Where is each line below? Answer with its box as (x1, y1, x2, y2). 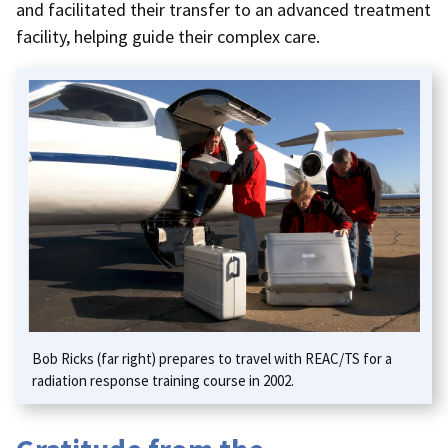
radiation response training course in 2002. (32, 370, 294, 390)
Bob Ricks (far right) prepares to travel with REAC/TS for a (32, 348, 392, 368)
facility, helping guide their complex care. (16, 24, 320, 48)
